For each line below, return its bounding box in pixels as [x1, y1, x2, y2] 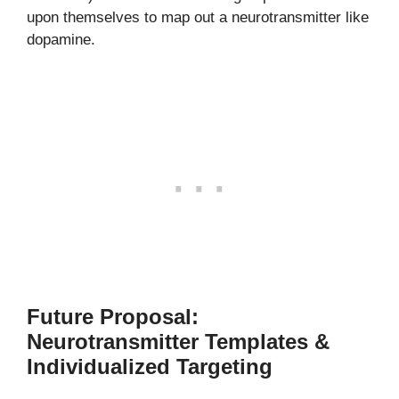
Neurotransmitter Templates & [27, 330, 330, 354]
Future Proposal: [27, 305, 199, 329]
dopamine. [27, 30, 95, 48]
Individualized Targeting [27, 354, 273, 379]
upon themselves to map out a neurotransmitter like [27, 8, 369, 26]
